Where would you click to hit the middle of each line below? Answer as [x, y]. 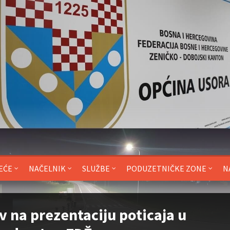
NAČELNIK [47, 168]
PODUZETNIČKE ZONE [166, 168]
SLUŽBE [96, 168]
